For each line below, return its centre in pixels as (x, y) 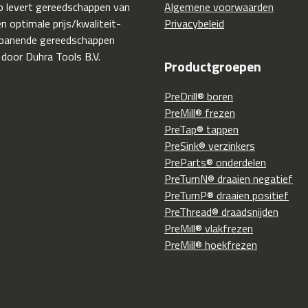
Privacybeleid (194, 23)
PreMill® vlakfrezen (209, 228)
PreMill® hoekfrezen (211, 244)
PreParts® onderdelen (215, 162)
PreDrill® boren (199, 96)
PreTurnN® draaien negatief (229, 178)
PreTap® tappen (201, 129)
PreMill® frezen (200, 112)
